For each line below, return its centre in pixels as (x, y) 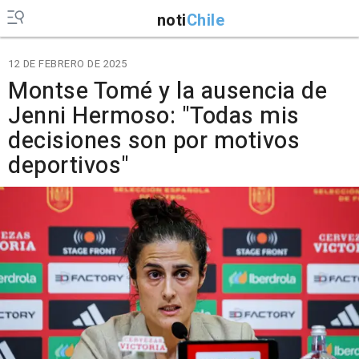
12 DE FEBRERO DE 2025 (68, 64)
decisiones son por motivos (154, 141)
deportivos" (69, 166)
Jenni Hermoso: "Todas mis (154, 116)
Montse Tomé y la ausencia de (167, 91)
